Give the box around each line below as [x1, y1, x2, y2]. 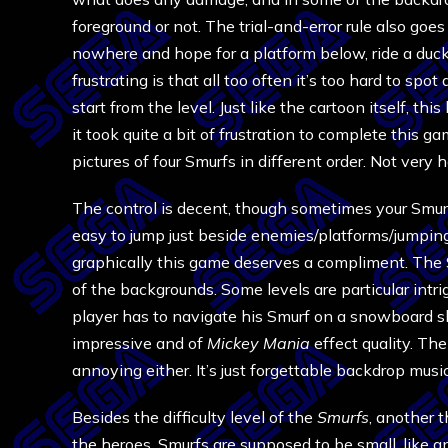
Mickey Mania [207, 333, 310, 353]
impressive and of [72, 333, 207, 353]
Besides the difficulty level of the [72, 407, 317, 427]
